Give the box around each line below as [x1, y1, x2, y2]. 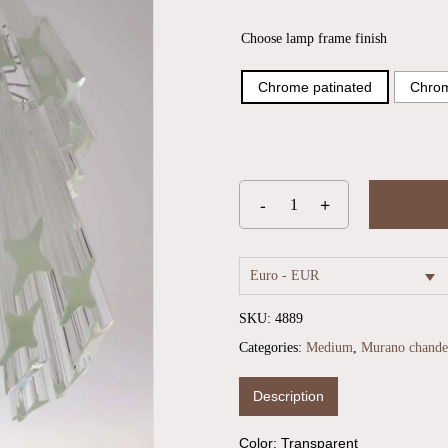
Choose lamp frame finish [241, 31, 387, 47]
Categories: [239, 340, 306, 356]
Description [253, 388, 324, 405]
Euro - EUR [250, 268, 319, 284]
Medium [306, 340, 353, 356]
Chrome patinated [258, 79, 372, 96]
